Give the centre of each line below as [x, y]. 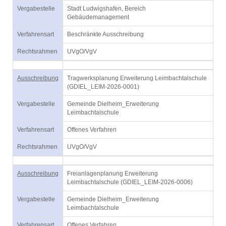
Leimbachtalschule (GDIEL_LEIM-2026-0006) [130, 182]
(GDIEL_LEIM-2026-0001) [103, 87]
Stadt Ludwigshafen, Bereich [106, 9]
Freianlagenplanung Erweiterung [112, 174]
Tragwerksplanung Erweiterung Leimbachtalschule [137, 78]
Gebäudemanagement [98, 17]
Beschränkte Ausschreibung [105, 34]
